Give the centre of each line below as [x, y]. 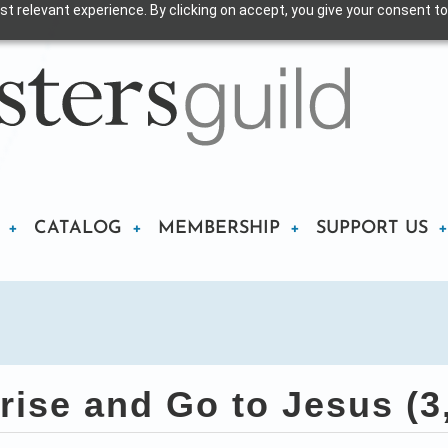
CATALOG [78, 228]
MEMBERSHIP [219, 228]
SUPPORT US [372, 228]
